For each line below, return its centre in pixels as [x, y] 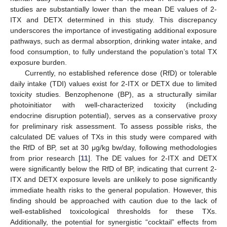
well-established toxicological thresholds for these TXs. [113, 211]
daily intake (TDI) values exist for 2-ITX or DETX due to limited [113, 83]
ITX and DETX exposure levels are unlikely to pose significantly [113, 179]
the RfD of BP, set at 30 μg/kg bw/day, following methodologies [113, 147]
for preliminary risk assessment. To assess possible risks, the [113, 126]
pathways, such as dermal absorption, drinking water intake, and [113, 41]
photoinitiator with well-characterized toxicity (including [113, 105]
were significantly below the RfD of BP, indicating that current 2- [113, 168]
